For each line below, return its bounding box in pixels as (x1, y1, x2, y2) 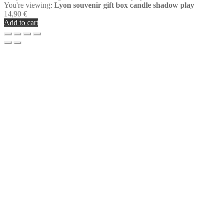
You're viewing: (4, 1, 54, 10)
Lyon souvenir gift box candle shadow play (54, 1, 194, 10)
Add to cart (4, 18, 38, 27)
